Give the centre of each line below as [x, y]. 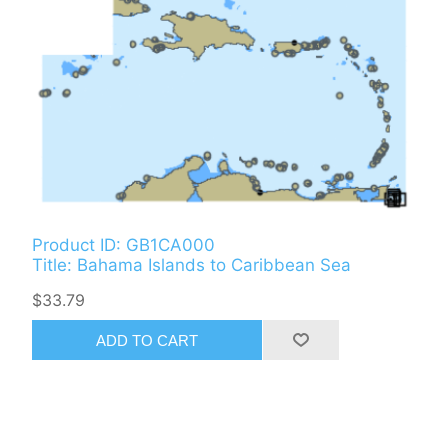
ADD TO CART [147, 340]
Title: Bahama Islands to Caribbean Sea [192, 265]
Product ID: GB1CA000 [124, 245]
